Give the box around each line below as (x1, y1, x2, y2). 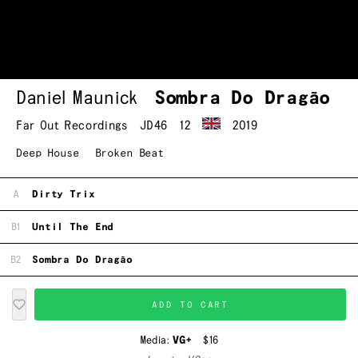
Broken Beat (94, 148, 165, 160)
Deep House (16, 148, 79, 160)
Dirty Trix (32, 189, 95, 200)
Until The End (32, 221, 114, 233)
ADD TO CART (152, 300, 229, 309)
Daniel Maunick (16, 89, 138, 109)
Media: (139, 335, 173, 347)
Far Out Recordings (16, 118, 128, 133)
